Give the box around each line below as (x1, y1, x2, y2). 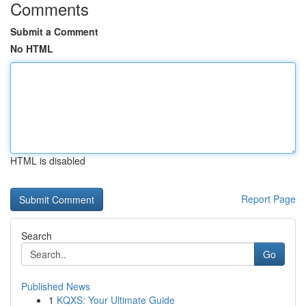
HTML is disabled (10, 154, 85, 167)
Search (21, 229, 52, 242)
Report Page (241, 192, 296, 206)
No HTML (10, 42, 53, 55)
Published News (21, 279, 90, 293)
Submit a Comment (10, 25, 98, 38)
